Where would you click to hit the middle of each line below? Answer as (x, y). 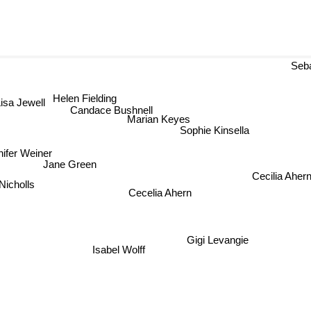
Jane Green (73, 165)
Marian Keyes (160, 119)
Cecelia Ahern (151, 194)
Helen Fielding (86, 95)
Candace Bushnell (112, 108)
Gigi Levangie (217, 241)
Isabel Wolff (118, 249)
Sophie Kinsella (218, 132)
